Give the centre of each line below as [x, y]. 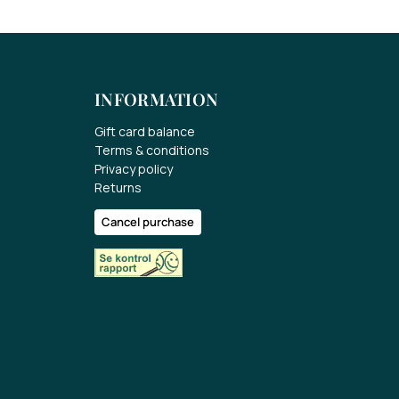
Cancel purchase [148, 222]
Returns [118, 188]
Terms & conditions [152, 151]
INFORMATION [157, 98]
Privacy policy [134, 169]
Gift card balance [145, 132]
